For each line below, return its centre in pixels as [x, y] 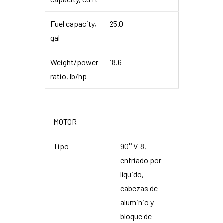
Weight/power [74, 62]
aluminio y [137, 202]
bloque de [136, 216]
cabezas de [139, 188]
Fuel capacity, [73, 23]
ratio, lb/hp [68, 76]
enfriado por [141, 160]
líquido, [132, 174]
